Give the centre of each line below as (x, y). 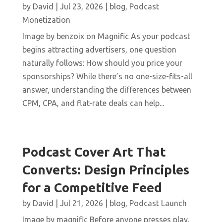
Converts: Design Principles (106, 170)
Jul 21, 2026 (81, 203)
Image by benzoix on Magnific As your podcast (106, 36)
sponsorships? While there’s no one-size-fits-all (107, 77)
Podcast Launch (158, 203)
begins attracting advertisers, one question (99, 50)
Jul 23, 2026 (81, 7)
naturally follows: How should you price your (102, 63)
